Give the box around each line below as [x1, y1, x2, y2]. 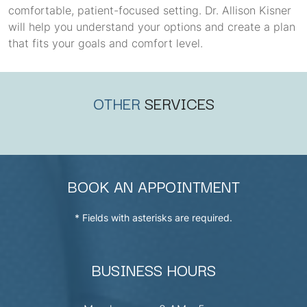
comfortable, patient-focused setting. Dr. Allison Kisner [8, 3, 291, 17]
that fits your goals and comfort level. [8, 36, 203, 50]
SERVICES [144, 90, 214, 115]
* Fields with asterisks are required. [75, 212, 232, 223]
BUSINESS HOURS [91, 257, 216, 282]
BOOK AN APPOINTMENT [67, 173, 240, 198]
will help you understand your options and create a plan [8, 20, 295, 34]
